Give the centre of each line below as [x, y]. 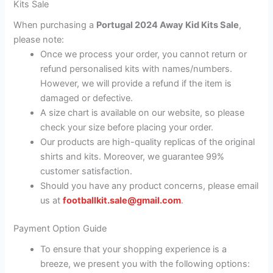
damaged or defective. [87, 98]
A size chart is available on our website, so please [143, 113]
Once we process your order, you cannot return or [144, 55]
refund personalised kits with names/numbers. [136, 69]
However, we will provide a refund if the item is [136, 84]
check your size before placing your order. [127, 128]
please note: [39, 40]
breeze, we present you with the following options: [145, 264]
